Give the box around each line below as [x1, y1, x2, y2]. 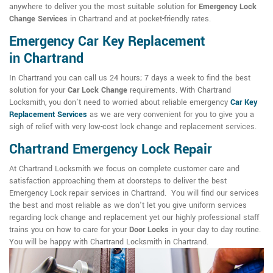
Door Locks [129, 224, 169, 236]
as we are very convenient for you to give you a [87, 109, 254, 121]
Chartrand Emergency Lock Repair [9, 140, 212, 160]
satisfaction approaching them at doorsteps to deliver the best [9, 175, 227, 187]
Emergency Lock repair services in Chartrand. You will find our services [9, 188, 259, 199]
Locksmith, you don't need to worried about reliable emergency [9, 97, 230, 108]
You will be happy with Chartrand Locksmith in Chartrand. [9, 236, 208, 248]
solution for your [9, 85, 68, 96]
